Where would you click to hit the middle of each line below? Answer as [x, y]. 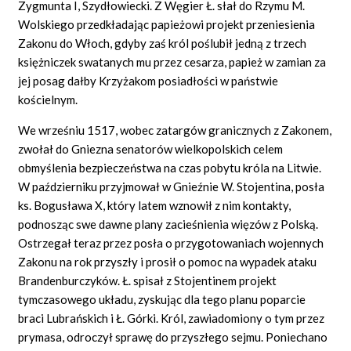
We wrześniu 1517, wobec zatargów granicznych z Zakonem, [175, 130]
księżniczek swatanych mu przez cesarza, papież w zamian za [172, 62]
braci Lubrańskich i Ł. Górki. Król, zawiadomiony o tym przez [172, 318]
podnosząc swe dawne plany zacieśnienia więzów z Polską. [168, 224]
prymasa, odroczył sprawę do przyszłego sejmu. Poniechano [173, 337]
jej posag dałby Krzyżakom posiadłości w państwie [148, 80]
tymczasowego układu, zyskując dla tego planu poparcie [162, 299]
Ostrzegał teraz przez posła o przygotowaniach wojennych [171, 242]
